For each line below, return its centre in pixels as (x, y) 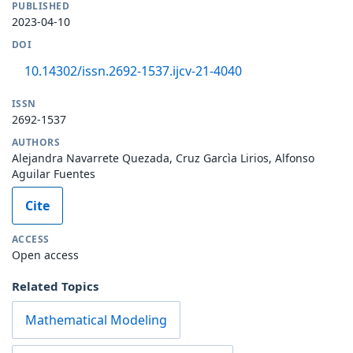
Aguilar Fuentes (54, 173)
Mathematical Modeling (96, 320)
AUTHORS (36, 142)
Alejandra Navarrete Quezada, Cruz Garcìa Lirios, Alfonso (163, 158)
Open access (45, 255)
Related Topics (55, 286)
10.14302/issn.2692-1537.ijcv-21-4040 (133, 71)
